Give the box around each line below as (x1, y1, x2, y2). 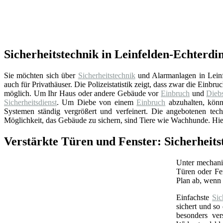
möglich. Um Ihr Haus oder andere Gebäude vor (4, 89, 161, 98)
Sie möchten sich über (4, 71, 78, 80)
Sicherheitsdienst (4, 98, 57, 107)
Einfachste (176, 193, 212, 202)
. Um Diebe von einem (57, 98, 137, 107)
